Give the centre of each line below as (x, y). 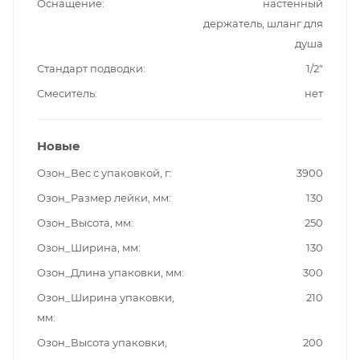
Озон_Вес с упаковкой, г (103, 173)
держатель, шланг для (263, 24)
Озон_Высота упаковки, (102, 343)
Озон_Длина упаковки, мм (109, 273)
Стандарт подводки (90, 69)
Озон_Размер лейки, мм (103, 198)
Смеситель (66, 94)
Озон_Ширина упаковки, (106, 298)
